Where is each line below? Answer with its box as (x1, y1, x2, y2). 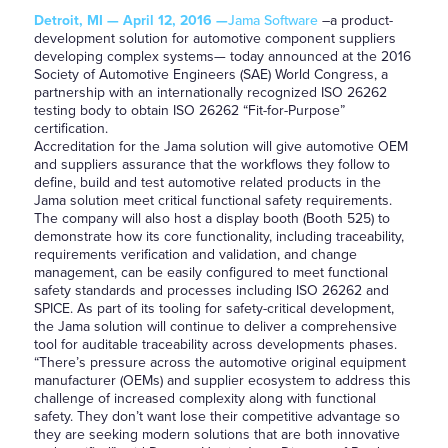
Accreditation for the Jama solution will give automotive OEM (33, 138, 408, 155)
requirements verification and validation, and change (33, 246, 357, 263)
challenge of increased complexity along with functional (33, 390, 376, 407)
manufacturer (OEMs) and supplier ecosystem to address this (33, 372, 411, 389)
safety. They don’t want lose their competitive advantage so (33, 408, 400, 425)
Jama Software (227, 12, 318, 29)
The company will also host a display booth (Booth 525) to (33, 210, 390, 227)
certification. (33, 120, 108, 137)
